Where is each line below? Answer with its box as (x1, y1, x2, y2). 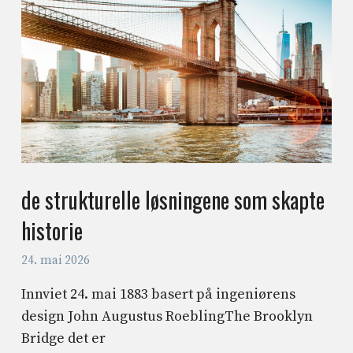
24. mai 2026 (21, 252, 91, 268)
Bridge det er (21, 329, 106, 347)
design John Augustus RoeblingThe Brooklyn (21, 307, 314, 325)
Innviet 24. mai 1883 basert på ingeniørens (21, 284, 296, 303)
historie (21, 214, 84, 247)
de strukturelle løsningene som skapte (21, 184, 325, 217)
